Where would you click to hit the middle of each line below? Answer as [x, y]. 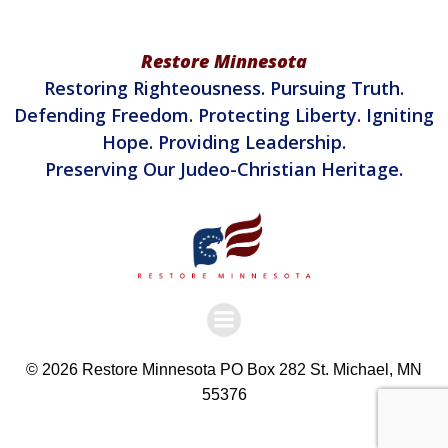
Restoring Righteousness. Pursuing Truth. [224, 88]
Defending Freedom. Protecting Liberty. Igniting [224, 115]
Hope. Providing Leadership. [224, 142]
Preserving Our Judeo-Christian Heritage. [224, 169]
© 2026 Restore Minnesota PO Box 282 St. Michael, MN [224, 369]
